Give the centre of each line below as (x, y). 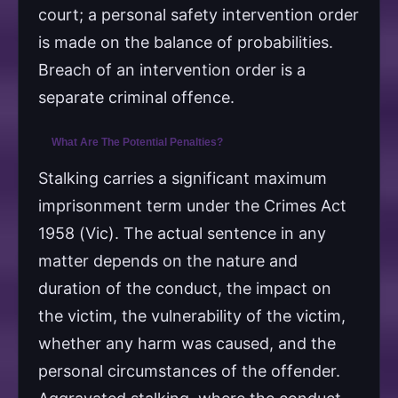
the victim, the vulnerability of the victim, (192, 315)
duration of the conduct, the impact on (185, 288)
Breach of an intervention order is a (172, 69)
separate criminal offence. (136, 97)
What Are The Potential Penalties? (137, 142)
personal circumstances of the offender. (189, 370)
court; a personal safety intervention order (199, 14)
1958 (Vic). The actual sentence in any (182, 233)
